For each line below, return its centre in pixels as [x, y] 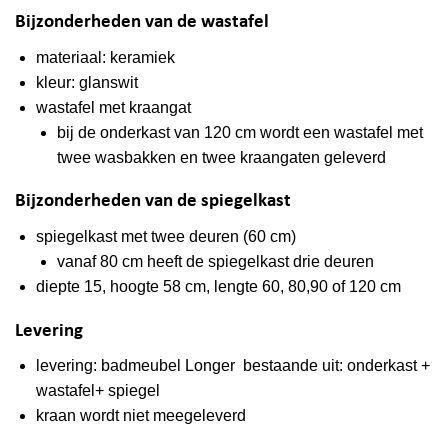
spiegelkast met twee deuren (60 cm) [165, 236]
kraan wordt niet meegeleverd [140, 416]
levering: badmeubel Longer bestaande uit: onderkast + [232, 366]
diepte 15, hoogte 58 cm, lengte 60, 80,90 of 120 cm [218, 286]
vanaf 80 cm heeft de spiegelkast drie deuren [215, 261]
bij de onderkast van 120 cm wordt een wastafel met [239, 132]
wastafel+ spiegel [97, 391]
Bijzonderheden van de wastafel [142, 22]
